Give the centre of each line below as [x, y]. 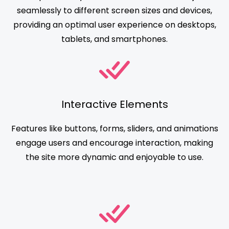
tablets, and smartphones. [114, 39]
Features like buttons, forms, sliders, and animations [114, 129]
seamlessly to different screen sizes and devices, [114, 11]
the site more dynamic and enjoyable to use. [114, 157]
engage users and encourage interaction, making [114, 143]
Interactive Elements [114, 105]
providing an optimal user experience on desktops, [114, 25]
